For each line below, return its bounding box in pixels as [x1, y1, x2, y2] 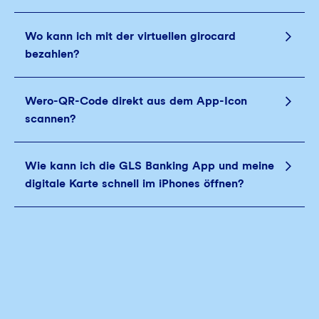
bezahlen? [25, 47, 79, 61]
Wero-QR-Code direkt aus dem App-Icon [25, 94, 247, 108]
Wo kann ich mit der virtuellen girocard [25, 29, 236, 43]
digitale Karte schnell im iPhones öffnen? [25, 177, 244, 190]
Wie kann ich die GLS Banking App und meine [25, 159, 274, 172]
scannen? [25, 112, 75, 125]
